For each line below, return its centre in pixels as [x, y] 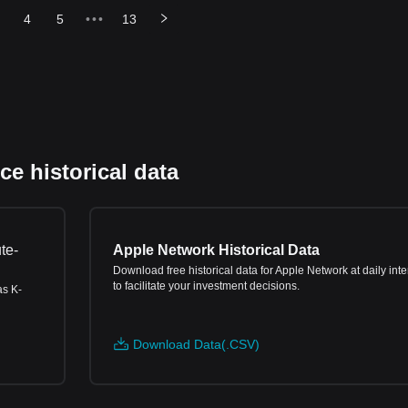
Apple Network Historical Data [216, 250]
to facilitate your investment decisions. [206, 286]
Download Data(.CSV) [196, 344]
